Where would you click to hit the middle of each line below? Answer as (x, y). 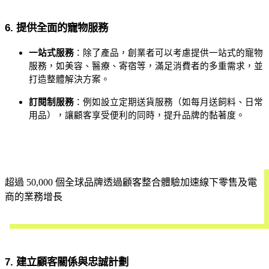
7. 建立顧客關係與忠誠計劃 (67, 261)
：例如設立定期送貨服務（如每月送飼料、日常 (168, 102)
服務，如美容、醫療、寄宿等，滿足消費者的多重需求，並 (146, 66)
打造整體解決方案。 (69, 79)
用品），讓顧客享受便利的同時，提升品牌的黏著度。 (137, 115)
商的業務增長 (34, 196)
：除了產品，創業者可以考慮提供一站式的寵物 (168, 53)
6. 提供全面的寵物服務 (56, 27)
